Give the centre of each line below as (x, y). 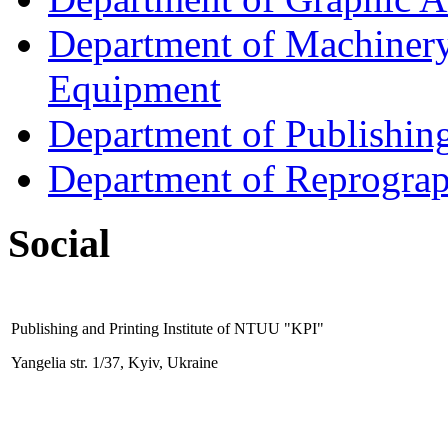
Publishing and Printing (87, 329)
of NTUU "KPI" (268, 329)
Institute (188, 329)
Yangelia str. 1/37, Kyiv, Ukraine (114, 363)
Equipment (134, 88)
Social (59, 243)
